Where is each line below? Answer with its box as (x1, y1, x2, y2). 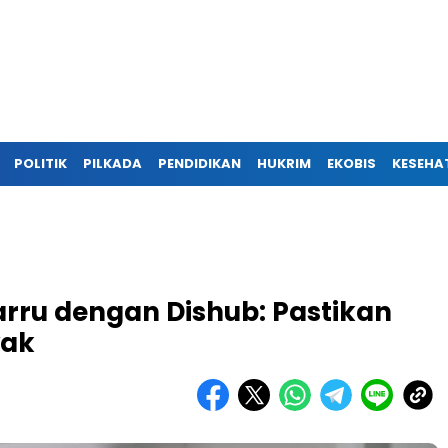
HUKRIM (257, 154, 311, 173)
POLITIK (14, 154, 67, 173)
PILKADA (83, 154, 142, 173)
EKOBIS (327, 154, 376, 173)
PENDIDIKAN (158, 154, 241, 173)
